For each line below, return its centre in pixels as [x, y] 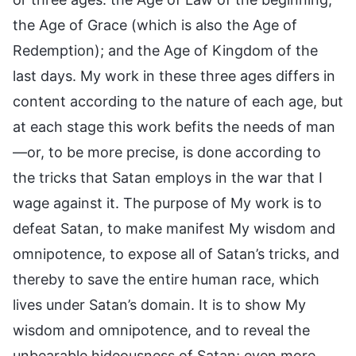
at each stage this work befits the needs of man [174, 126]
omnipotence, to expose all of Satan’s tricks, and [176, 253]
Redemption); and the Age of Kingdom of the [165, 50]
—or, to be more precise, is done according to [167, 152]
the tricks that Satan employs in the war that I [168, 177]
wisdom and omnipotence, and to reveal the [161, 330]
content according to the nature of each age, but [178, 101]
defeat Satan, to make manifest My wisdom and [174, 228]
